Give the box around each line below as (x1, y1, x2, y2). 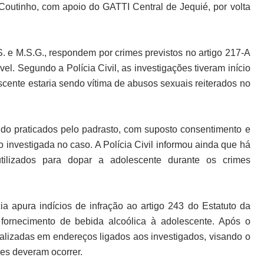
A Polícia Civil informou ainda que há (94, 140, 250, 150)
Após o (218, 216, 250, 226)
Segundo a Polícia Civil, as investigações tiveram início (17, 63, 250, 73)
